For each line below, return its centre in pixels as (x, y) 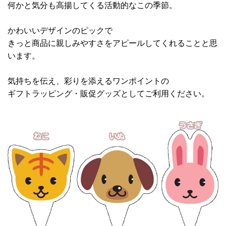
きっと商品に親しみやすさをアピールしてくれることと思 (112, 43)
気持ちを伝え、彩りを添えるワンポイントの (88, 81)
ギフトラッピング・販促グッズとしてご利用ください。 (108, 93)
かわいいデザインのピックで (60, 30)
